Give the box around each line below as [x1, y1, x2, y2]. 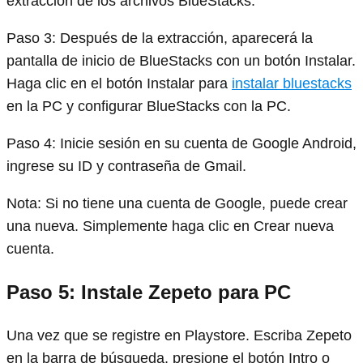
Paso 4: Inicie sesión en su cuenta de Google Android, [6, 135, 357, 152]
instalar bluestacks [232, 75, 352, 92]
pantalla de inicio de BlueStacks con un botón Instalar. [6, 53, 356, 70]
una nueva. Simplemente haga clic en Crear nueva [6, 218, 334, 235]
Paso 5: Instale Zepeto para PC [6, 281, 291, 304]
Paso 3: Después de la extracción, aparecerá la [6, 30, 313, 47]
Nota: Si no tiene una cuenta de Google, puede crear [6, 195, 348, 212]
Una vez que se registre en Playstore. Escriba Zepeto [6, 327, 352, 344]
